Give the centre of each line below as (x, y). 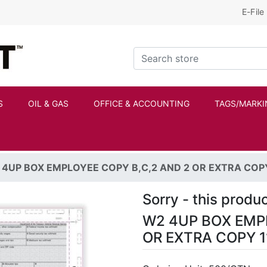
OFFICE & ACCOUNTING (142, 104)
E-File (253, 12)
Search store (162, 53)
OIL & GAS (48, 104)
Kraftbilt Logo (53, 41)
